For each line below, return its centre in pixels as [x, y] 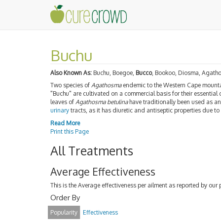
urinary [60, 110]
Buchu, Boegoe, [114, 73]
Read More [65, 123]
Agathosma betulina [102, 102]
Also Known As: [71, 73]
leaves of [63, 102]
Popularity [64, 212]
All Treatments [92, 150]
